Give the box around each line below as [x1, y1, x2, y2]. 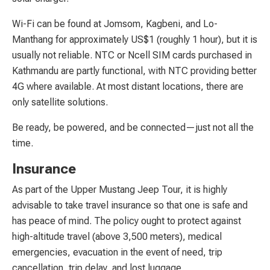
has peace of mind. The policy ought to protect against [12, 215, 241, 227]
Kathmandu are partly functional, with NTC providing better [12, 64, 257, 77]
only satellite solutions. [12, 96, 108, 108]
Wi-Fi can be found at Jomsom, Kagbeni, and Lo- [12, 17, 218, 30]
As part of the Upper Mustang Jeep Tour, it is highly [12, 183, 227, 195]
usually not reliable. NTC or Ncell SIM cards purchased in [12, 49, 252, 61]
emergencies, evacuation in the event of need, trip [12, 246, 222, 258]
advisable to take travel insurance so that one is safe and [12, 199, 248, 211]
